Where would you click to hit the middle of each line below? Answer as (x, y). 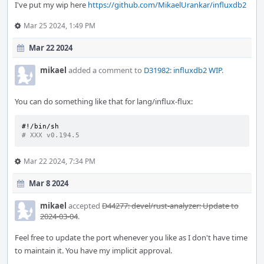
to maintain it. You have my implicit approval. (93, 250)
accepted (84, 206)
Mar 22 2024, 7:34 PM (60, 161)
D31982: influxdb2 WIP (183, 70)
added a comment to (105, 70)
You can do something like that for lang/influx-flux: (104, 101)
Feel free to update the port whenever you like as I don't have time (131, 237)
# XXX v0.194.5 (51, 135)
